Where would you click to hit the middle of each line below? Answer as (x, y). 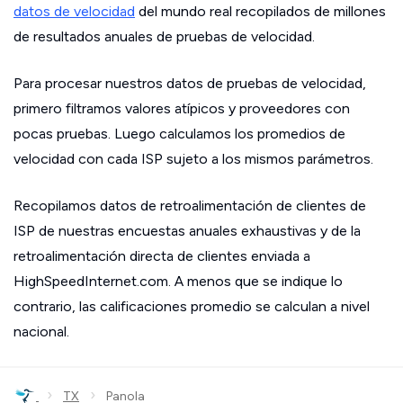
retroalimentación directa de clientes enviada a (162, 256)
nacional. (41, 331)
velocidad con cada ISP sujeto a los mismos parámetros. (193, 159)
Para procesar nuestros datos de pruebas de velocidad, (190, 83)
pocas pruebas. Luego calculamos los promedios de (179, 134)
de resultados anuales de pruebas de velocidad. (164, 36)
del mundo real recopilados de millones (260, 11)
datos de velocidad (74, 11)
